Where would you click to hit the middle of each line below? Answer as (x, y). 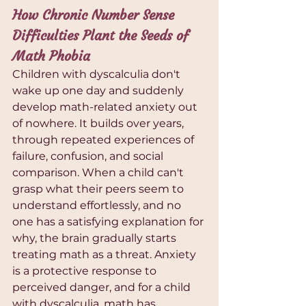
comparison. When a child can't (99, 173)
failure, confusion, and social (89, 156)
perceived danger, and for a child (103, 288)
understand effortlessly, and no (98, 206)
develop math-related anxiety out (106, 107)
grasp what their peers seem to (99, 189)
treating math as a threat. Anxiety (106, 255)
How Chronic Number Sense (95, 15)
